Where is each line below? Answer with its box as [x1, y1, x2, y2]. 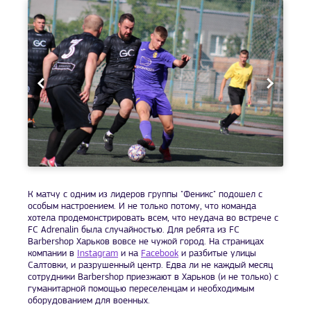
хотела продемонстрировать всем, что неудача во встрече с [28, 213, 278, 224]
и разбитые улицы [178, 249, 256, 260]
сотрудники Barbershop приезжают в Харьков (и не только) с [28, 272, 278, 283]
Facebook [141, 249, 178, 260]
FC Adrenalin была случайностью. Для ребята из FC [28, 225, 239, 236]
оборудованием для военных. [28, 296, 150, 307]
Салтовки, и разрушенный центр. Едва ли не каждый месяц [28, 260, 273, 271]
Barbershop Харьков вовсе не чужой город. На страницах [28, 237, 264, 248]
